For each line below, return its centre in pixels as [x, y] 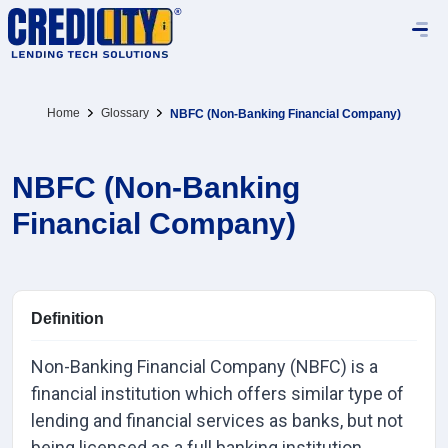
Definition [67, 318]
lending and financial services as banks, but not [217, 420]
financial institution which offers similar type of [217, 393]
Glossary [125, 113]
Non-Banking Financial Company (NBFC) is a [204, 366]
